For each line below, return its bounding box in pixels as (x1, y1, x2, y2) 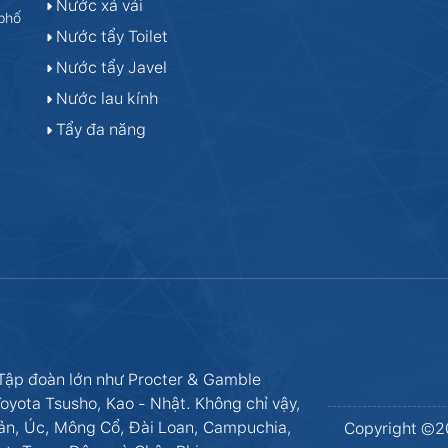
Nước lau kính (52, 89, 158, 108)
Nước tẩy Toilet (52, 27, 168, 46)
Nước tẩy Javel (52, 58, 167, 77)
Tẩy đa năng (52, 120, 146, 139)
